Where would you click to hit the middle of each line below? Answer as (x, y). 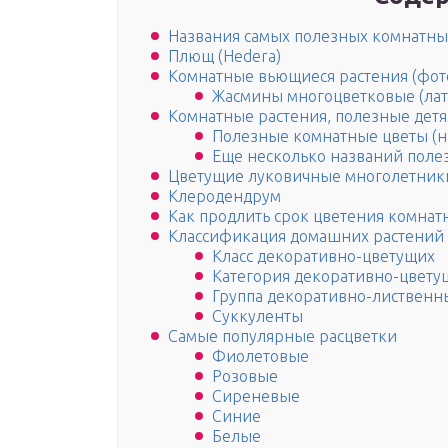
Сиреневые (256, 396)
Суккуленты (257, 316)
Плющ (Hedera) (224, 56)
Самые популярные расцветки (282, 336)
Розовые (245, 376)
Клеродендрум (224, 196)
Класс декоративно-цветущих (323, 256)
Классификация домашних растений (306, 236)
